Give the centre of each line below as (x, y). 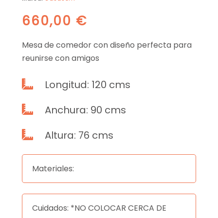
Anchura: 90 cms (85, 110)
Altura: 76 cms (79, 136)
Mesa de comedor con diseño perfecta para (107, 45)
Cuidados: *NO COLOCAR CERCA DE (99, 208)
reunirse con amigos (60, 58)
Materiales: (53, 169)
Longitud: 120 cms (87, 85)
